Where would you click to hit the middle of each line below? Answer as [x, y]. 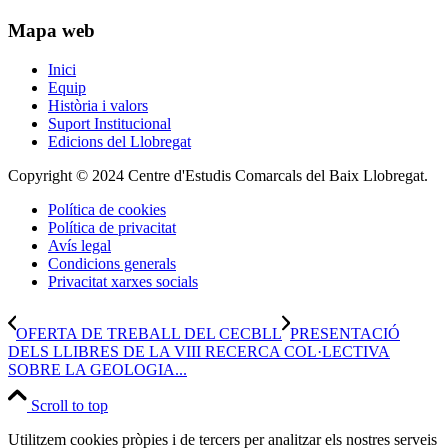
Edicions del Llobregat [119, 141]
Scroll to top [69, 405]
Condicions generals [112, 263]
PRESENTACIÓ [345, 333]
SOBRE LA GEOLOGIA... [97, 369]
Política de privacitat [112, 227]
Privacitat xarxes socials [123, 281]
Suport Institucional [109, 123]
